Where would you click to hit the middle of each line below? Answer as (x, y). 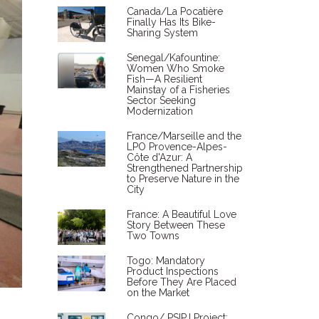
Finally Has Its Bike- (171, 22)
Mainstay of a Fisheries (178, 90)
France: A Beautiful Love (181, 214)
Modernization (159, 111)
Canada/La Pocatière (174, 11)
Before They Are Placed (181, 282)
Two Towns (153, 236)
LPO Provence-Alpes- (177, 147)
